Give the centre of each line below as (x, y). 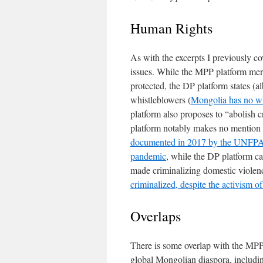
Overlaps (156, 216)
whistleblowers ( (161, 100)
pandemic (148, 156)
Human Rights (171, 28)
